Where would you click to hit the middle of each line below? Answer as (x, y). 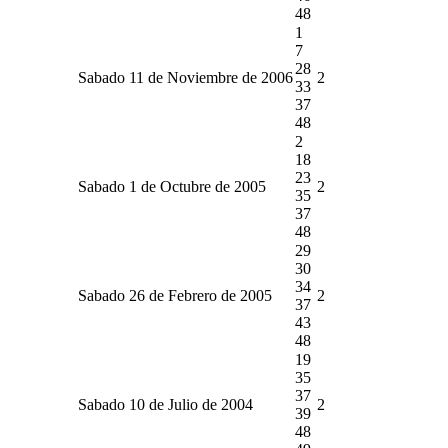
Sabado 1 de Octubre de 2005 (172, 186)
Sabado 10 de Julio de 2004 (165, 404)
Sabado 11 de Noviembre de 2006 (185, 77)
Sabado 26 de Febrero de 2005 (175, 295)
